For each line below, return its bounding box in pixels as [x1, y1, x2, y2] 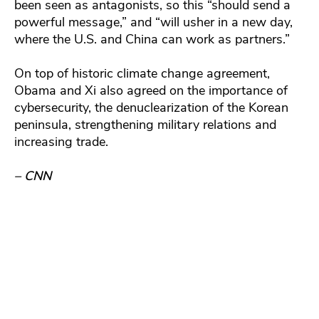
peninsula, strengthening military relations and [14, 116, 276, 134]
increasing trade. [14, 133, 108, 151]
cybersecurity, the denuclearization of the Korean [14, 99, 288, 117]
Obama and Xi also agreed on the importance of [14, 82, 288, 100]
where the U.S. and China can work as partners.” [14, 31, 290, 48]
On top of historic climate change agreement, [14, 65, 270, 83]
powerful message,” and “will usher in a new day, [14, 14, 293, 31]
